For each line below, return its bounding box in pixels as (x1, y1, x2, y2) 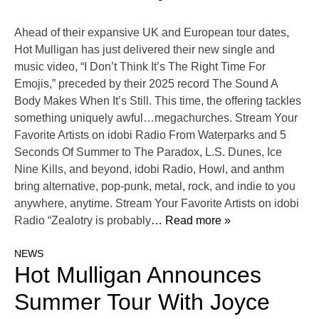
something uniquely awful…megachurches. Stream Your (14, 112, 298, 125)
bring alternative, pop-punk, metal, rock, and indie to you (14, 180, 296, 193)
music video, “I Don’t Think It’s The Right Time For (14, 61, 266, 73)
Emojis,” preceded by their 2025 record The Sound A (14, 78, 278, 90)
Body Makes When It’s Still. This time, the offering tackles (14, 95, 301, 108)
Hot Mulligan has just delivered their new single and (14, 43, 275, 56)
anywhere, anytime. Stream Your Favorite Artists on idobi (14, 197, 299, 210)
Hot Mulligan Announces (14, 262, 261, 288)
